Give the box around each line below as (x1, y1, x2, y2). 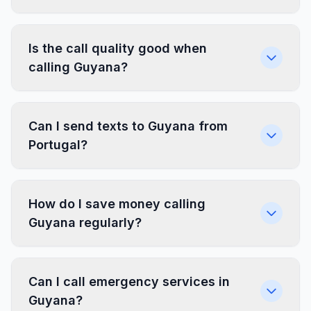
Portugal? (28, 137, 87, 152)
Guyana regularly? (28, 215, 142, 230)
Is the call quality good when (28, 41, 207, 56)
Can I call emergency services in (28, 274, 230, 289)
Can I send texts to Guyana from (28, 119, 228, 133)
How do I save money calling (28, 196, 205, 211)
